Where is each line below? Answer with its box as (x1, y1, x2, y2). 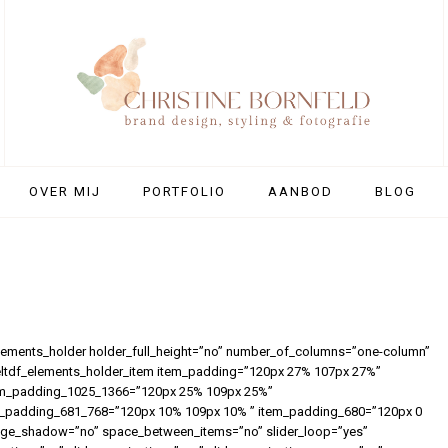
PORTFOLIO (142, 184, 226, 200)
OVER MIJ (28, 184, 101, 200)
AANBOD (267, 184, 333, 200)
